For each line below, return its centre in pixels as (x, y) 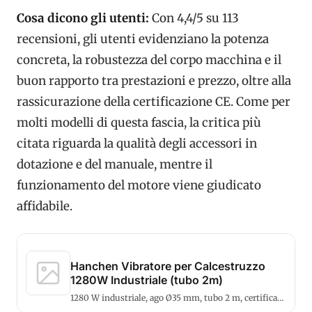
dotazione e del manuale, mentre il (115, 164)
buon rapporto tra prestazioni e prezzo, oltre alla (154, 80)
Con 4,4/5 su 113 (194, 18)
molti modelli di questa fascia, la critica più (139, 122)
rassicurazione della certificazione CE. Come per (154, 101)
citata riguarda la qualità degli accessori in (137, 143)
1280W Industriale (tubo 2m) (147, 280)
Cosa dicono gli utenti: (83, 18)
